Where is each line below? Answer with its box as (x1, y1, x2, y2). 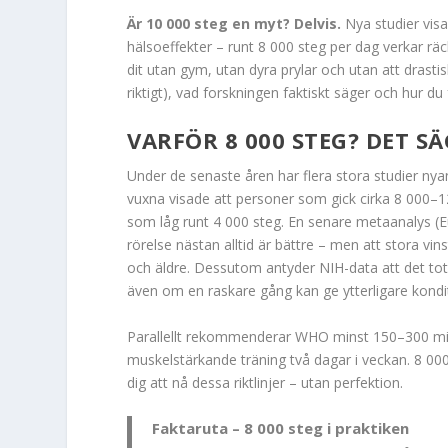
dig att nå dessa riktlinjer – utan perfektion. (127, 372, 404, 392)
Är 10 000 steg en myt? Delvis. (127, 13, 342, 33)
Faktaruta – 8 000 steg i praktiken (152, 418, 410, 439)
